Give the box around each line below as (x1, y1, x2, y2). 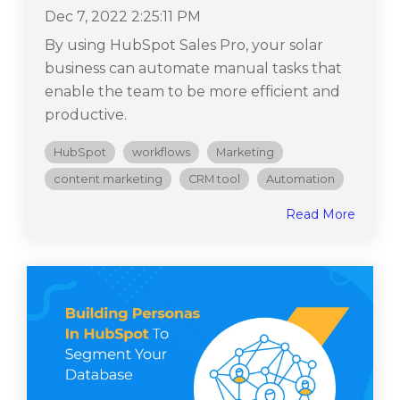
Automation (266, 171, 335, 186)
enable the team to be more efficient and (45, 82, 340, 100)
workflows (132, 145, 190, 159)
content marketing (54, 171, 162, 186)
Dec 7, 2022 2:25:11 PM (45, 7, 201, 25)
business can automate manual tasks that (45, 59, 342, 77)
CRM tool (188, 171, 240, 186)
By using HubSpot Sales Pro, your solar (45, 36, 323, 54)
